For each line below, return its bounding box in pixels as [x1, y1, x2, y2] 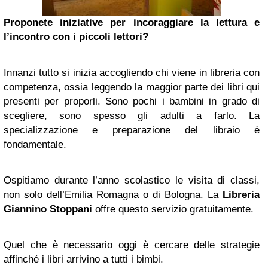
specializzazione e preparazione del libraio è [4, 124, 260, 136]
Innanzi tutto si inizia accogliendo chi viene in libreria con [4, 67, 260, 78]
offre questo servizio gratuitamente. [92, 203, 254, 215]
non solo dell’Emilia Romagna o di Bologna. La [4, 189, 223, 200]
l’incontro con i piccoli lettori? [4, 31, 148, 42]
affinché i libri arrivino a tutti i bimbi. [4, 254, 163, 265]
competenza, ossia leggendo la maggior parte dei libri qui [4, 81, 260, 93]
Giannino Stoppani [4, 203, 92, 215]
